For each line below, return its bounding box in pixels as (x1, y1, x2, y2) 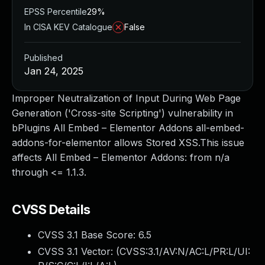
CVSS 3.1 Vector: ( (38, 245, 119, 257)
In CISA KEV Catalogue (24, 22, 112, 32)
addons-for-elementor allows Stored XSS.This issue (12, 137, 244, 148)
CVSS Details (12, 202, 91, 217)
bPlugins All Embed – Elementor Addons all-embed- (12, 122, 244, 134)
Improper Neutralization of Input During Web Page (12, 92, 241, 104)
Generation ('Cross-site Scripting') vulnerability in (12, 107, 233, 119)
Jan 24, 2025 (24, 65, 83, 77)
